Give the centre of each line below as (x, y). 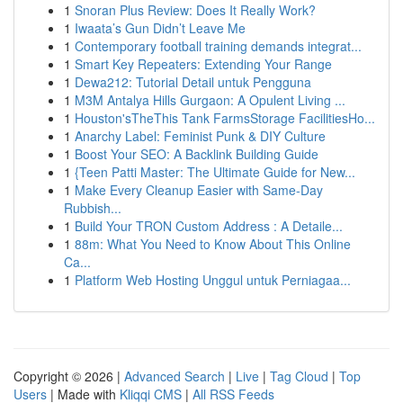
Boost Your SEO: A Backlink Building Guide (197, 154)
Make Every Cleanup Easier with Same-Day (199, 190)
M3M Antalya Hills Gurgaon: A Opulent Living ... (210, 100)
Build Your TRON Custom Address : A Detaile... (209, 226)
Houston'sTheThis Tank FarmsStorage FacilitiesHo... (225, 118)
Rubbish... (93, 208)
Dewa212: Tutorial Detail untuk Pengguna (193, 82)
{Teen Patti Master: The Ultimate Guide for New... (215, 172)
